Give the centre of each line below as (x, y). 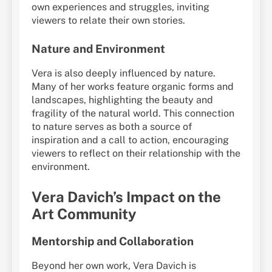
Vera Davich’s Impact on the (126, 196)
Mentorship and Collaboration (113, 241)
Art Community (84, 213)
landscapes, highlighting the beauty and (122, 100)
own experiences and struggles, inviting (121, 7)
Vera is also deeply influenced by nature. (124, 73)
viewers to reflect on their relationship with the (136, 153)
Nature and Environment (98, 49)
